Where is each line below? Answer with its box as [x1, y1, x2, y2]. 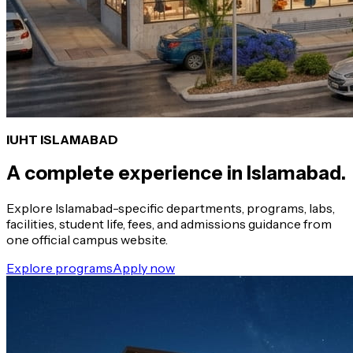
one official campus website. [6, 231, 168, 247]
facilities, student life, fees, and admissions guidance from [6, 215, 332, 232]
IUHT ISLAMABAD [6, 132, 118, 147]
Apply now [113, 259, 175, 276]
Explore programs [6, 259, 113, 276]
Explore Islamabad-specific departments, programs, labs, [6, 199, 335, 216]
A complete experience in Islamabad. [6, 161, 346, 184]
